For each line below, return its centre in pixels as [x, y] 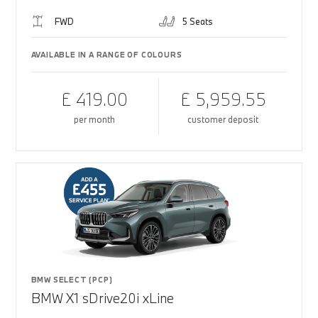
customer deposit [223, 119]
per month [95, 119]
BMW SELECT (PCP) [72, 280]
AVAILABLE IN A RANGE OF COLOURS [106, 55]
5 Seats [198, 21]
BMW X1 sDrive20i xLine [102, 298]
